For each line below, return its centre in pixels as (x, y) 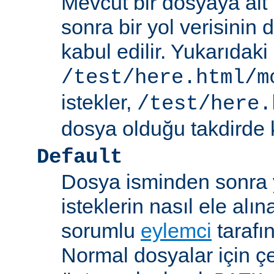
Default (80, 157)
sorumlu (101, 231)
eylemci (176, 231)
